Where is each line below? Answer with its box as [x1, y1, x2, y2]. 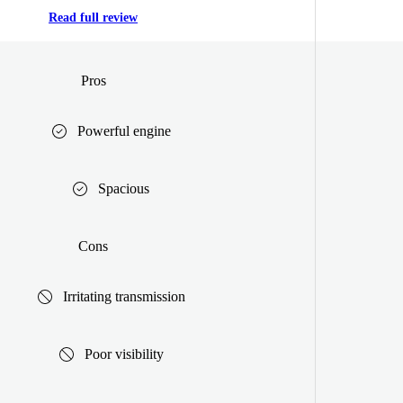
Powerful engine [76, 122, 171, 139]
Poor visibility [84, 345, 164, 362]
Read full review [49, 11, 138, 25]
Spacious [98, 180, 149, 196]
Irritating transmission [62, 288, 185, 304]
